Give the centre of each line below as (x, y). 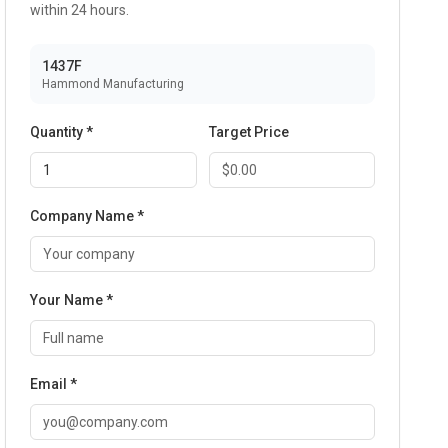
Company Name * (87, 216)
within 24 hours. (80, 10)
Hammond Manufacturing (113, 84)
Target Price (248, 132)
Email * (54, 384)
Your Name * (72, 300)
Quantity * (62, 132)
